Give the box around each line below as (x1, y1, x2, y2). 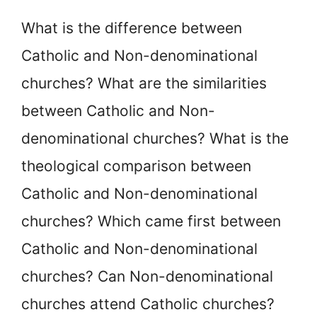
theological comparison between (21, 157, 251, 175)
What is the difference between (21, 19, 242, 38)
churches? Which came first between (21, 212, 281, 231)
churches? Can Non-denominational (21, 267, 273, 286)
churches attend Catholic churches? (21, 295, 275, 313)
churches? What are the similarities (21, 74, 267, 93)
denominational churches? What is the (21, 129, 289, 148)
